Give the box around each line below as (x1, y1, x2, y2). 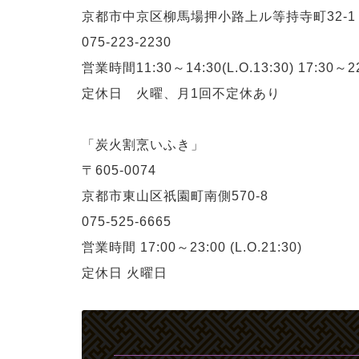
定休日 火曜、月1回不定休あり (82, 87, 280, 101)
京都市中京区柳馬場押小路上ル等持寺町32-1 (82, 10, 356, 24)
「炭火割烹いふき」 (82, 138, 204, 152)
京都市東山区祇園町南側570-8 (82, 189, 268, 204)
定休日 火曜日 (82, 266, 167, 280)
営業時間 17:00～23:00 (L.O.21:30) (82, 240, 302, 255)
